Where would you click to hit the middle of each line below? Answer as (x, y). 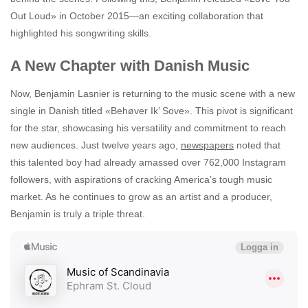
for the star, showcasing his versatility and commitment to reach (148, 128)
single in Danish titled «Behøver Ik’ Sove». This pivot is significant (152, 111)
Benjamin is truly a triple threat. (78, 214)
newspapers (207, 145)
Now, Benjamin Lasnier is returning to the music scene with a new (153, 94)
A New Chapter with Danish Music (130, 66)
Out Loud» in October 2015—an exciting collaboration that (137, 15)
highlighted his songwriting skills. (81, 33)
